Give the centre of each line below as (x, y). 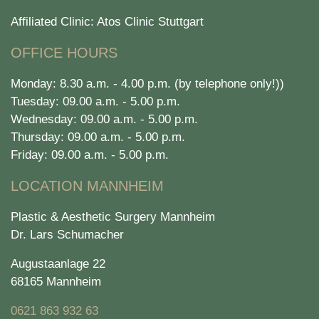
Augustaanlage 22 (58, 263)
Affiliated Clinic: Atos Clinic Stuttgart (107, 21)
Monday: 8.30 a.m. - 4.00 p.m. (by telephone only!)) (147, 83)
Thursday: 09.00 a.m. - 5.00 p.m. (98, 137)
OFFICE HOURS (64, 52)
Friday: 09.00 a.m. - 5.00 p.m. (90, 155)
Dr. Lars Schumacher (67, 234)
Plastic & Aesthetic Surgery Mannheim (113, 216)
